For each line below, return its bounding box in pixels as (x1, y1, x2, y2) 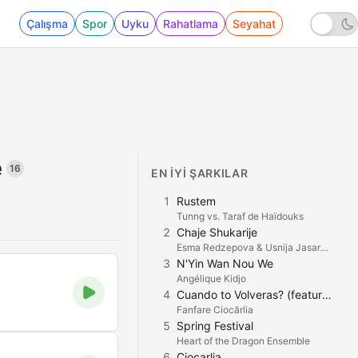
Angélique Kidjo (177, 272, 246, 284)
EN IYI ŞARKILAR (151, 166, 249, 180)
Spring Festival (177, 319, 253, 332)
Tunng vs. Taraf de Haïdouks (177, 210, 304, 222)
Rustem (177, 194, 216, 208)
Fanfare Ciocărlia (177, 304, 253, 316)
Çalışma (26, 17, 68, 30)
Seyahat (232, 17, 276, 30)
